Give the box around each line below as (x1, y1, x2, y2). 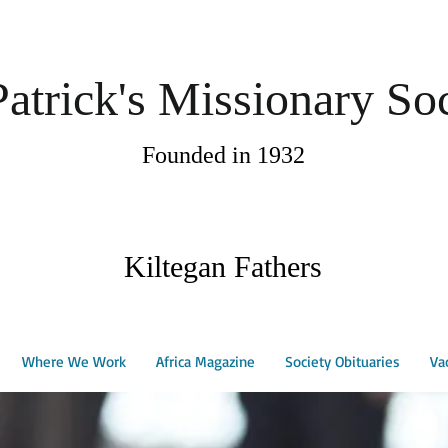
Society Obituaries (285, 352, 400, 371)
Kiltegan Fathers (124, 250, 322, 283)
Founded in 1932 (141, 142, 305, 168)
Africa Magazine (156, 352, 255, 371)
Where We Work (22, 352, 126, 371)
